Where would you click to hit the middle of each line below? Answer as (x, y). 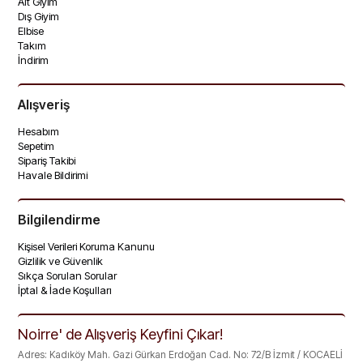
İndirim (34, 60)
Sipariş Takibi (47, 160)
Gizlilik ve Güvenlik (61, 261)
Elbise (31, 31)
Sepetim (36, 146)
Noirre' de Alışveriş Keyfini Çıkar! (121, 334)
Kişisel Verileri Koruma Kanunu (87, 246)
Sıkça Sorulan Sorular (68, 275)
